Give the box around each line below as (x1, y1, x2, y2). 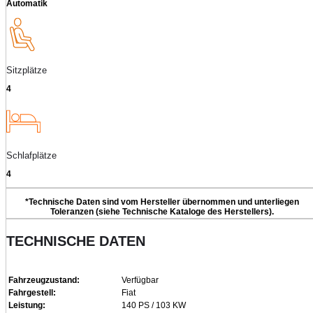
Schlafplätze (6, 150, 57, 161)
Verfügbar (122, 275, 159, 285)
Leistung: (8, 300, 45, 310)
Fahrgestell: (8, 287, 56, 298)
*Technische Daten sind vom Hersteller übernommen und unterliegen (25, 196, 299, 207)
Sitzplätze (6, 64, 47, 75)
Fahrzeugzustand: (8, 275, 80, 285)
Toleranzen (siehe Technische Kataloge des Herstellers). (50, 206, 274, 217)
